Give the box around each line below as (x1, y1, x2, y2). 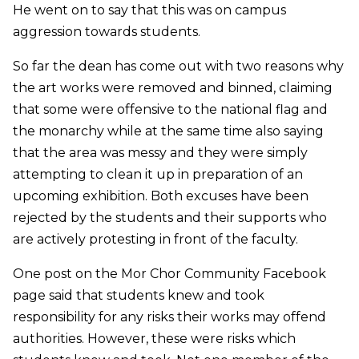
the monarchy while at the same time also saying (13, 123, 324, 139)
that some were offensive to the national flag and (13, 101, 328, 117)
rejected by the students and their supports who (13, 209, 327, 225)
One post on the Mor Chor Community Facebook (13, 265, 326, 281)
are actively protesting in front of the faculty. (13, 231, 298, 247)
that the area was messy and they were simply (13, 144, 308, 160)
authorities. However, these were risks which (13, 330, 296, 346)
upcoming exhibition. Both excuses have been (13, 188, 309, 204)
